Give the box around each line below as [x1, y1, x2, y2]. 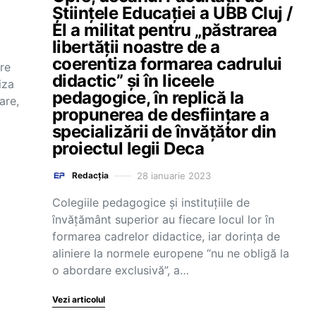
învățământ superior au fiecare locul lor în [52, 212, 274, 226]
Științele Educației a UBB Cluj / [52, 3, 293, 23]
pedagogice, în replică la [52, 87, 244, 108]
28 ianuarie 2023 [137, 169, 211, 181]
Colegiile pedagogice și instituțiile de [52, 195, 250, 209]
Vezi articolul [52, 294, 105, 305]
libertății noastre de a [52, 37, 220, 57]
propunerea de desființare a [52, 104, 269, 125]
